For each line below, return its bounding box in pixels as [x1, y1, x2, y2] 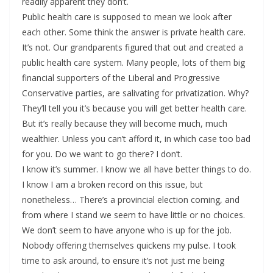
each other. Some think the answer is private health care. [22, 26, 246, 38]
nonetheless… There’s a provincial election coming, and [22, 194, 239, 206]
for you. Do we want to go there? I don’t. [22, 148, 182, 160]
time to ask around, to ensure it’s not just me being [22, 255, 224, 267]
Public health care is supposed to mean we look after [22, 11, 232, 23]
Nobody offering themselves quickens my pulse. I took [22, 239, 236, 252]
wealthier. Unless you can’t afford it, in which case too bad [22, 133, 250, 145]
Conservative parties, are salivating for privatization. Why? [22, 87, 249, 99]
